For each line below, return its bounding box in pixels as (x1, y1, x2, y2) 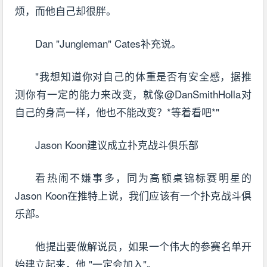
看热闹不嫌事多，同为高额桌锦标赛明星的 (35, 170, 252, 185)
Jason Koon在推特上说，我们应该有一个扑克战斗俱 (15, 188, 252, 203)
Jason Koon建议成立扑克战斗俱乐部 (35, 137, 199, 153)
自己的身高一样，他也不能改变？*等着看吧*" (15, 104, 220, 120)
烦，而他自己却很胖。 (15, 3, 117, 18)
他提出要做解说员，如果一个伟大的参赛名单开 (35, 238, 252, 254)
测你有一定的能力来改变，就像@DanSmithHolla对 (15, 86, 252, 102)
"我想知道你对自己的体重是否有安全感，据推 (35, 69, 252, 84)
